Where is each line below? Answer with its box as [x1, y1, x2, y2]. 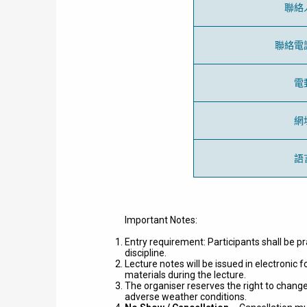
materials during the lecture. [125, 269, 248, 280]
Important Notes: [125, 214, 197, 225]
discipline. [125, 247, 169, 258]
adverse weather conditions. [125, 291, 249, 302]
